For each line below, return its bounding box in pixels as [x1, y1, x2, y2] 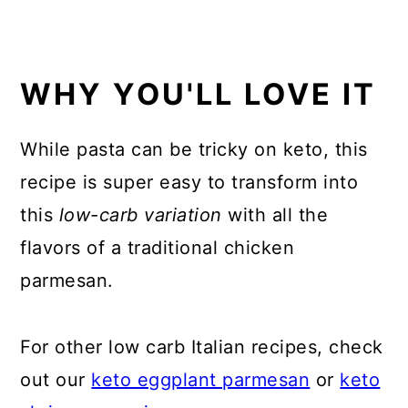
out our [20, 368, 92, 391]
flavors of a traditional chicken [20, 236, 295, 259]
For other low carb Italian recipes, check [20, 335, 383, 358]
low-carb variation [58, 203, 222, 226]
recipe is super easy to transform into [20, 170, 359, 193]
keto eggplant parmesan [91, 368, 311, 391]
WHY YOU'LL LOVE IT [20, 76, 377, 112]
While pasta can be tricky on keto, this [20, 138, 368, 160]
